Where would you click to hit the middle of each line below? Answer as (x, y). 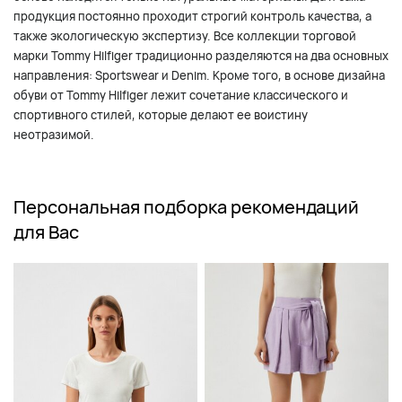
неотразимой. (54, 135)
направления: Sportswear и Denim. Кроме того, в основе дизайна (199, 76)
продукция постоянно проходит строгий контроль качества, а (192, 17)
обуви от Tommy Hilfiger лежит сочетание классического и (181, 96)
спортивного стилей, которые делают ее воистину (161, 115)
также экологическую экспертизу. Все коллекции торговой (185, 36)
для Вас (46, 232)
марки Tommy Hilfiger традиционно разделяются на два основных (201, 56)
